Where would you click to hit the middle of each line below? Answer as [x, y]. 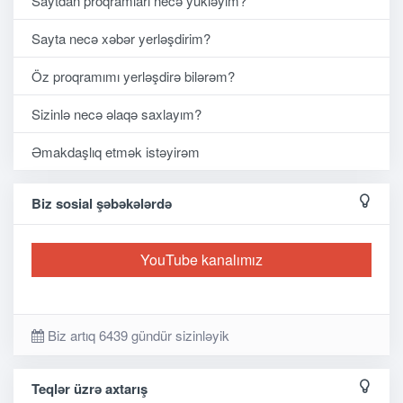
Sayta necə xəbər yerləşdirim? [121, 39]
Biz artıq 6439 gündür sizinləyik [139, 336]
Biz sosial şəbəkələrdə [102, 204]
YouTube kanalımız [201, 260]
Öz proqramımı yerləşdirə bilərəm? [133, 76]
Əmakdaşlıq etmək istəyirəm [116, 152]
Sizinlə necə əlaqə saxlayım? [116, 114]
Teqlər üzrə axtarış [90, 389]
